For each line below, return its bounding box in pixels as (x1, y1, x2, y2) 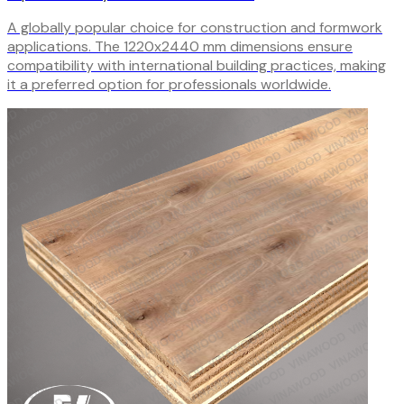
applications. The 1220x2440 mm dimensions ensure (7, 36, 353, 56)
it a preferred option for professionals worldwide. (7, 74, 331, 94)
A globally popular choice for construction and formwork (7, 17, 382, 37)
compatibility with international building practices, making (7, 55, 386, 75)
